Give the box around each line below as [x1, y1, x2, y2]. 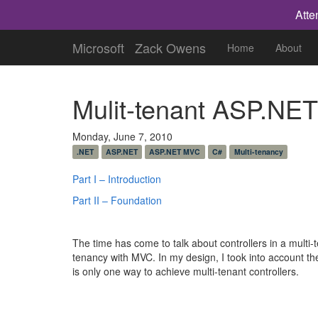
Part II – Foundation [72, 193, 162, 207]
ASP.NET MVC [149, 146, 201, 157]
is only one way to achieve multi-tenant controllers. [72, 264, 299, 278]
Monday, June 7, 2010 [72, 129, 172, 143]
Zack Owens [135, 38, 206, 57]
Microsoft [72, 38, 124, 57]
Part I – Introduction [72, 172, 161, 186]
